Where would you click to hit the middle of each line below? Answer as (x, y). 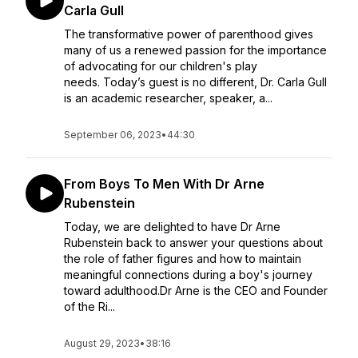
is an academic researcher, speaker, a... (168, 98)
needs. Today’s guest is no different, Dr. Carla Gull (195, 82)
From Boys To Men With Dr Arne (164, 184)
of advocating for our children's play (161, 66)
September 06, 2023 (113, 135)
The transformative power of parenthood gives (189, 34)
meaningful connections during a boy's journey (188, 274)
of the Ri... (89, 306)
